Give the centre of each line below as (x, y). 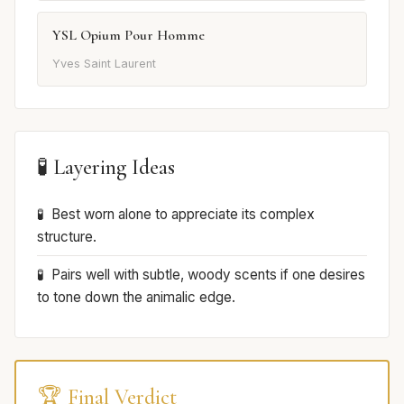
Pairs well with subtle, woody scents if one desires (208, 274)
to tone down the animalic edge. (136, 297)
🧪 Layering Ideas (106, 167)
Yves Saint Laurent (104, 63)
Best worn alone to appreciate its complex (183, 214)
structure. (67, 236)
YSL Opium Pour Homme (129, 36)
